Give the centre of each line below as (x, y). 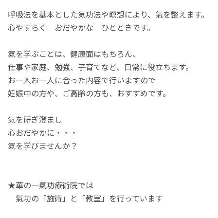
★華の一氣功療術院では (51, 185)
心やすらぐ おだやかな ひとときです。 (82, 27)
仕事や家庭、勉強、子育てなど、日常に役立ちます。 (101, 66)
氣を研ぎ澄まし (35, 119)
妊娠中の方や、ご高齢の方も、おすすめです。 (89, 93)
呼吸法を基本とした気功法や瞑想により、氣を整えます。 (109, 14)
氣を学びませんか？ (43, 145)
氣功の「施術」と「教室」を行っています (86, 198)
